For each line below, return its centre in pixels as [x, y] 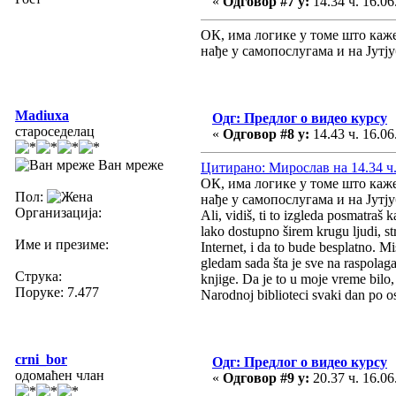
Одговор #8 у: [266, 133]
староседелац [55, 131]
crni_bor [41, 359]
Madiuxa [42, 115]
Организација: [58, 212]
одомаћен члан [60, 375]
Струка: [38, 276]
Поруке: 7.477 [57, 292]
